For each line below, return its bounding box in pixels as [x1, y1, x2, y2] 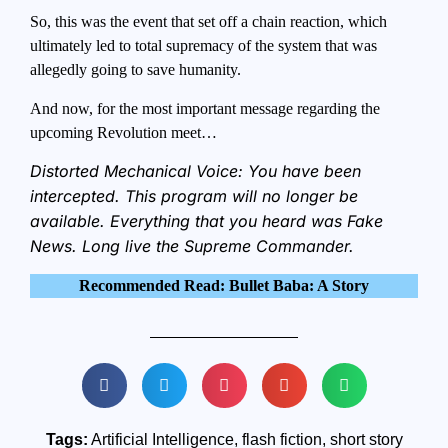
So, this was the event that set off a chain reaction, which [30, 13, 387, 31]
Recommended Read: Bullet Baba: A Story [79, 276, 369, 294]
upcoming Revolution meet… [30, 123, 217, 141]
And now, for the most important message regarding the [30, 99, 380, 117]
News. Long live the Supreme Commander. [30, 236, 354, 257]
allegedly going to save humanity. [30, 61, 245, 79]
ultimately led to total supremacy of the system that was [30, 37, 377, 55]
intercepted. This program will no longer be [30, 186, 358, 207]
